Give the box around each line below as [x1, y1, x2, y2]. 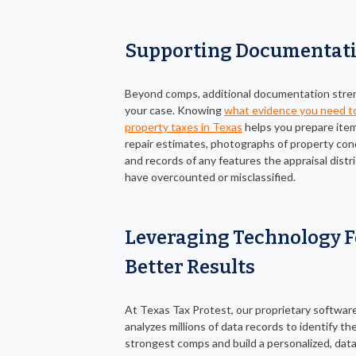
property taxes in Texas [125, 120, 242, 134]
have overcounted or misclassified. [125, 170, 296, 184]
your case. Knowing [125, 103, 224, 118]
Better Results [125, 256, 255, 279]
